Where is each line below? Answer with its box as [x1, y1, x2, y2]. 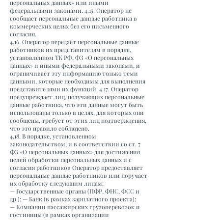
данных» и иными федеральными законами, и [10, 61, 140, 69]
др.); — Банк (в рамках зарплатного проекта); [10, 195, 136, 203]
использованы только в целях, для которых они [10, 109, 144, 116]
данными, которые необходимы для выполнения [10, 77, 145, 85]
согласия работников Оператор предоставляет [10, 164, 143, 171]
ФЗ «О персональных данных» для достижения [10, 148, 140, 156]
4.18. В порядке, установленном [10, 132, 96, 140]
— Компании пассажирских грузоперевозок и [10, 203, 140, 211]
